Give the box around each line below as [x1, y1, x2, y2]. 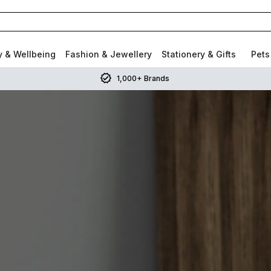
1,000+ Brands [116, 73, 169, 83]
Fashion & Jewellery [65, 49, 152, 59]
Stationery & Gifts [162, 49, 236, 59]
